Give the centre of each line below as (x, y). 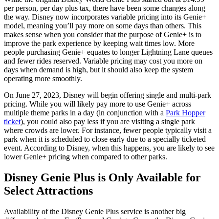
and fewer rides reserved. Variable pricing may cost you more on (103, 61)
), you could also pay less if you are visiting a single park (108, 121)
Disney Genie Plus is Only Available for (102, 177)
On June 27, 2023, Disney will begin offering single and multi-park (108, 95)
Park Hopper (186, 112)
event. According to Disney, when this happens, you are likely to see (109, 148)
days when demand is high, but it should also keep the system (99, 69)
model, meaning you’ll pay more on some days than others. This (103, 25)
